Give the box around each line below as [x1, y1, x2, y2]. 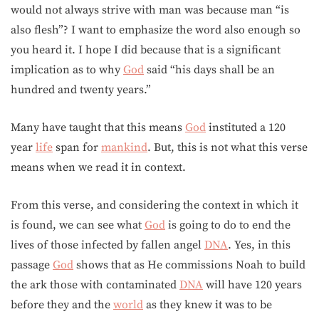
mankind [101, 140, 147, 155]
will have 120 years [203, 278, 302, 292]
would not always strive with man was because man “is [11, 3, 289, 17]
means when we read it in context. [11, 160, 186, 174]
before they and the [11, 298, 113, 312]
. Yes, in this [228, 238, 291, 252]
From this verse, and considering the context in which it [11, 198, 298, 212]
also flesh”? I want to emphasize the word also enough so [11, 23, 300, 37]
